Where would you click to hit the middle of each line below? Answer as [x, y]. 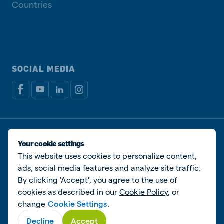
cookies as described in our [69, 192]
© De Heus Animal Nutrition [62, 163]
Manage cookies [180, 138]
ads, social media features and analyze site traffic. [109, 168]
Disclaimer [131, 138]
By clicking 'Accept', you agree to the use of [98, 180]
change [33, 204]
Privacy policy [37, 138]
